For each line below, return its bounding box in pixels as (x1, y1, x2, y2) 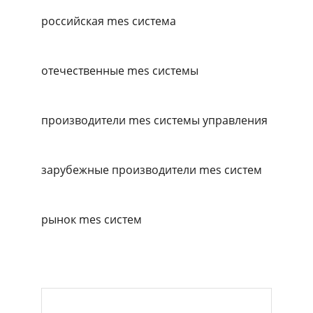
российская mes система (41, 13, 176, 29)
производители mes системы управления (41, 112, 268, 128)
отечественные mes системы (41, 62, 198, 78)
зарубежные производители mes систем (41, 161, 262, 177)
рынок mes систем (41, 211, 142, 227)
